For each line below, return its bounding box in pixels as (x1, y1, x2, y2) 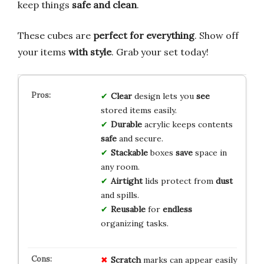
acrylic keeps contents (141, 118, 233, 130)
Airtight (110, 175, 143, 186)
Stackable (110, 147, 148, 158)
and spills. (100, 189, 139, 200)
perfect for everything (93, 29, 194, 41)
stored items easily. (100, 104, 177, 115)
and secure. (116, 133, 163, 144)
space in (192, 147, 227, 158)
